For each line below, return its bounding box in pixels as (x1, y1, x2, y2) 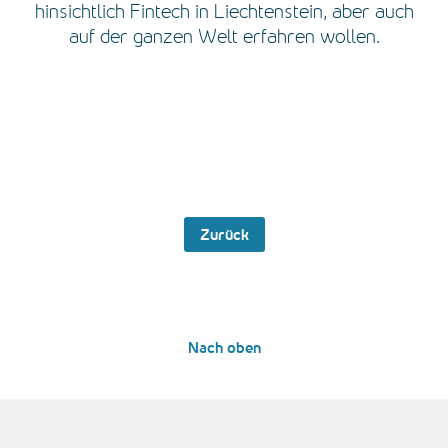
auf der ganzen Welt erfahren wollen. (68, 25, 380, 48)
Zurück (199, 226, 249, 244)
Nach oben (187, 339, 261, 357)
